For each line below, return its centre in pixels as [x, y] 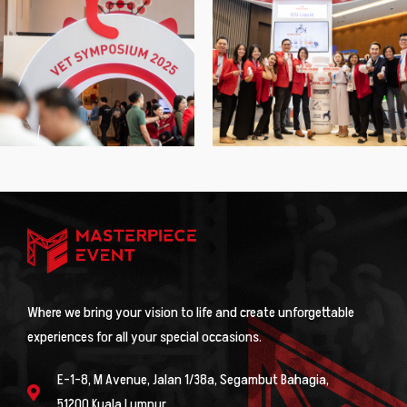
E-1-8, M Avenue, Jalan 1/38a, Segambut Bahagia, [193, 379]
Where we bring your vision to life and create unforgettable [191, 312]
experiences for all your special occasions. [144, 337]
